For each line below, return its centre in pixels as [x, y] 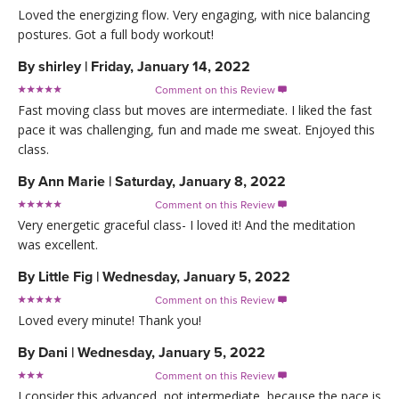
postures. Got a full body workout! [116, 34]
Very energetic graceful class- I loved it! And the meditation [187, 224]
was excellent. [58, 244]
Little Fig [65, 277]
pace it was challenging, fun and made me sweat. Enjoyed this [196, 129]
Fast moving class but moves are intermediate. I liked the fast [195, 110]
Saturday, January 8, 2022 [200, 181]
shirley [60, 66]
